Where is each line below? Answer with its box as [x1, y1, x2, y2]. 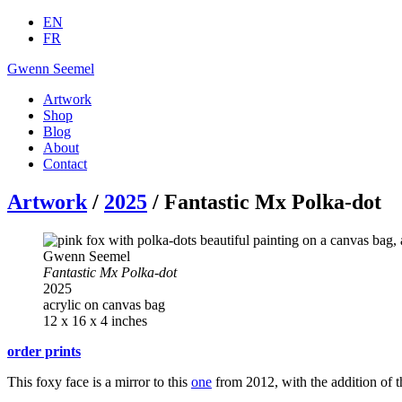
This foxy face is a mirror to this [7, 373, 191, 389]
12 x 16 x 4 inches [43, 312, 147, 328]
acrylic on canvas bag [43, 296, 165, 312]
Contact [43, 156, 87, 171]
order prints [7, 343, 81, 359]
